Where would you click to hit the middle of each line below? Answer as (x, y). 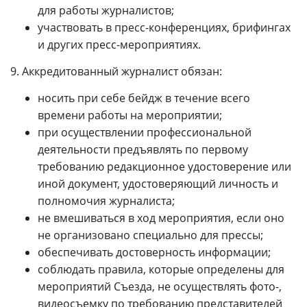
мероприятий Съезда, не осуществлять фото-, (160, 286)
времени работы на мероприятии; (130, 115)
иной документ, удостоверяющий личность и (158, 183)
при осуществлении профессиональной (145, 132)
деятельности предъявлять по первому (143, 149)
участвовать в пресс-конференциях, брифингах (164, 27)
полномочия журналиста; (106, 200)
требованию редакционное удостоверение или (164, 166)
